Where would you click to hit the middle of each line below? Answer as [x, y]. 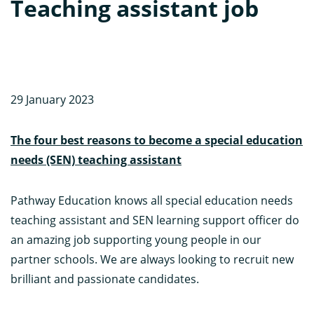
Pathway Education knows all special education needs [152, 200]
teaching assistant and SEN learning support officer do [155, 220]
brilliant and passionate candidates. [105, 279]
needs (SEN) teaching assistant [96, 159]
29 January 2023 [52, 99]
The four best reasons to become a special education [157, 140]
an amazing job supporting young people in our [136, 239]
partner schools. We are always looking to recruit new [152, 259]
